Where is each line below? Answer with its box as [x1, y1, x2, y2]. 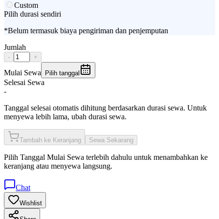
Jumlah [4, 43, 26, 51]
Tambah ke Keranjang [20, 136, 81, 144]
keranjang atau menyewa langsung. [4, 161, 112, 170]
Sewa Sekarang [89, 136, 133, 144]
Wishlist [20, 199, 42, 207]
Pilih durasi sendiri [4, 9, 61, 18]
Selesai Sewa [4, 78, 44, 87]
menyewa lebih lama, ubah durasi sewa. [4, 112, 127, 121]
